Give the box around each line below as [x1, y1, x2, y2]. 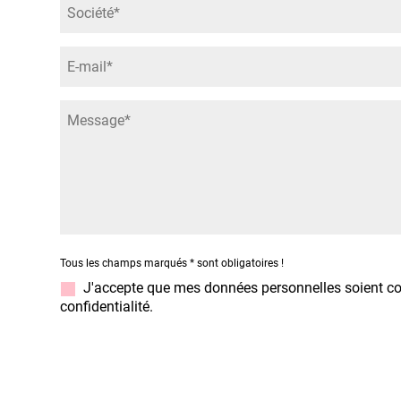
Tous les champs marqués [60, 257, 190, 270]
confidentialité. [60, 297, 153, 315]
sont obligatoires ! [194, 257, 284, 270]
